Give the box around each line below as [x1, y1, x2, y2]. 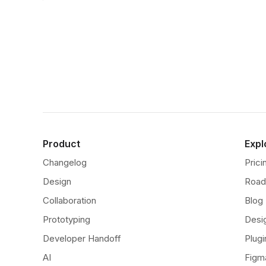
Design [43, 176, 71, 187]
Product [43, 138, 80, 150]
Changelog [43, 157, 87, 168]
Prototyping [43, 214, 90, 225]
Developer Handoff [43, 233, 121, 244]
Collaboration [43, 195, 96, 206]
